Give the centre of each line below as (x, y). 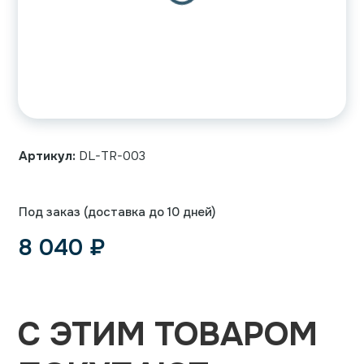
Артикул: (47, 156)
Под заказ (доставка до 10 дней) (117, 212)
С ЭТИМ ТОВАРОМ (168, 335)
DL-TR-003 (110, 156)
